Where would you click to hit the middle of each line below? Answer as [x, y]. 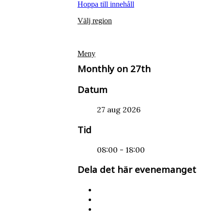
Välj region [95, 21]
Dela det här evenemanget [137, 170]
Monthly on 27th [114, 68]
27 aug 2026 [119, 110]
